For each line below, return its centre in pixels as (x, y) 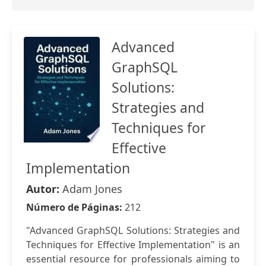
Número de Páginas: (75, 207)
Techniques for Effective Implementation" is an (133, 245)
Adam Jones (92, 189)
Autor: (44, 189)
